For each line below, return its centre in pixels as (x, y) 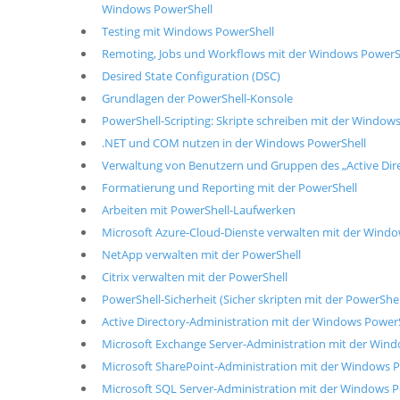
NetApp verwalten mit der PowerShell (201, 255)
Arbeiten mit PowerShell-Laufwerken (198, 210)
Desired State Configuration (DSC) (191, 76)
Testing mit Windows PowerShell (187, 32)
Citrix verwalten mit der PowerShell (194, 277)
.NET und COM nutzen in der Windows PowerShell (233, 143)
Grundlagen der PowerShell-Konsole (197, 99)
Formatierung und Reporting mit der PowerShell (229, 188)
